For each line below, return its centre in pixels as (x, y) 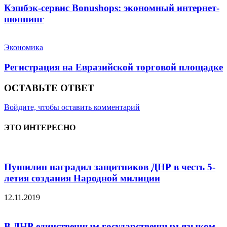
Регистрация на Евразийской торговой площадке (113, 67)
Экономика (24, 48)
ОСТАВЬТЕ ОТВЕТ (49, 88)
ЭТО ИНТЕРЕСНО (40, 127)
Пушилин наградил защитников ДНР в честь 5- (110, 167)
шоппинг (24, 19)
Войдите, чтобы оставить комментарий (72, 107)
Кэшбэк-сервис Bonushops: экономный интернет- (112, 8)
